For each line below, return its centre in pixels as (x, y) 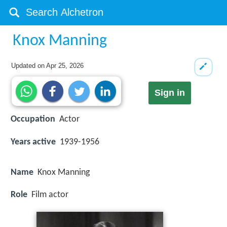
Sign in (169, 93)
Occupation (33, 120)
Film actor (50, 195)
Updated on (29, 66)
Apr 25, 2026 (65, 66)
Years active (33, 142)
